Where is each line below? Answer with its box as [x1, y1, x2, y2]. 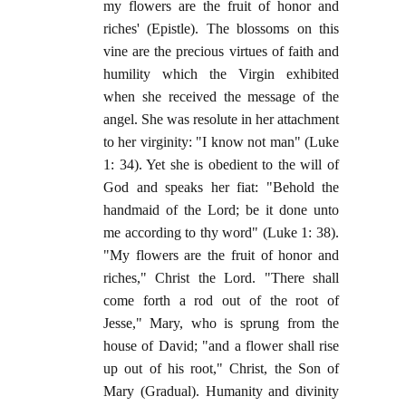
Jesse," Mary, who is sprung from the [103, 315, 339, 332]
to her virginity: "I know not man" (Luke [103, 134, 339, 150]
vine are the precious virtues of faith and [103, 43, 339, 60]
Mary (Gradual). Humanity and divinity [103, 383, 339, 400]
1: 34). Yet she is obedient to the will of [103, 157, 339, 173]
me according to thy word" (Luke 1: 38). [103, 225, 339, 241]
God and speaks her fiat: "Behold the [103, 179, 339, 196]
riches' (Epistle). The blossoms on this [103, 21, 339, 37]
